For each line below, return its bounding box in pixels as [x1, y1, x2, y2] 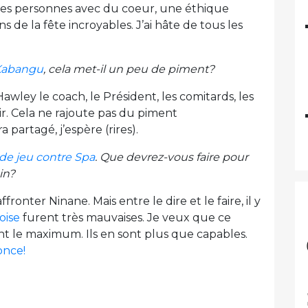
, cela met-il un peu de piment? [43, 63, 214, 76]
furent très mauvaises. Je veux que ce [20, 211, 231, 225]
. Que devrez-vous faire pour [95, 151, 248, 164]
